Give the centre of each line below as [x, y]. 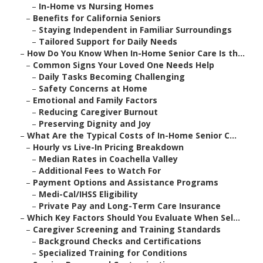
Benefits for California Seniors [97, 18]
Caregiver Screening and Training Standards [127, 230]
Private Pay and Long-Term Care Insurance [130, 206]
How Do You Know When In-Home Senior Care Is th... [136, 53]
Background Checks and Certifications [120, 241]
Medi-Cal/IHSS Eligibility [88, 194]
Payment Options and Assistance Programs [126, 183]
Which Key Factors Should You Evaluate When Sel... [134, 218]
